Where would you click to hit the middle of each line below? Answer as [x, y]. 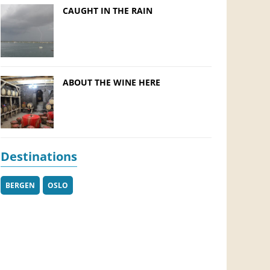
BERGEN [20, 186]
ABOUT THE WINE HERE [111, 82]
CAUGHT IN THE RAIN [107, 11]
